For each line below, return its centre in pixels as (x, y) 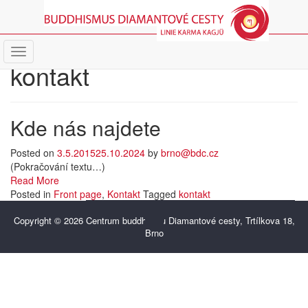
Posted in (32, 194)
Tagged (161, 194)
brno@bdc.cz (190, 153)
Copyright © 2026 (49, 220)
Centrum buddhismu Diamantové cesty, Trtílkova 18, (190, 220)
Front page (78, 194)
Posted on (34, 153)
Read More (35, 180)
